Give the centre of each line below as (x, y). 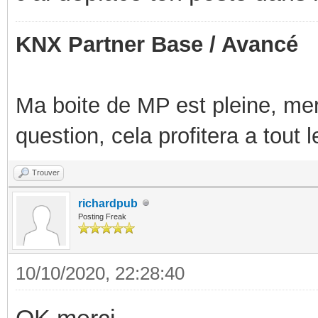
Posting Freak (102, 216)
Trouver (46, 172)
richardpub (108, 203)
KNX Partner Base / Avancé (157, 44)
